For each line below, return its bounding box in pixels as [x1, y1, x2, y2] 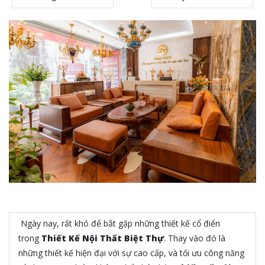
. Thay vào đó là [164, 232, 225, 244]
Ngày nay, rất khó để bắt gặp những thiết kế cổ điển [21, 217, 220, 229]
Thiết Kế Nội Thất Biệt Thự [41, 232, 164, 244]
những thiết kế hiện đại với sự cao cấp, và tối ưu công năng [18, 247, 244, 258]
